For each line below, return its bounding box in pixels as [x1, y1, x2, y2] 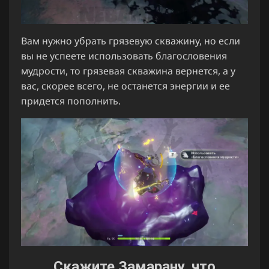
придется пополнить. [21, 94, 121, 107]
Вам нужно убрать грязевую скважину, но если [21, 34, 240, 47]
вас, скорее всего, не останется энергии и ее [21, 79, 230, 92]
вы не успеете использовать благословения [21, 49, 227, 62]
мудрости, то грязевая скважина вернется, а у [21, 64, 235, 77]
